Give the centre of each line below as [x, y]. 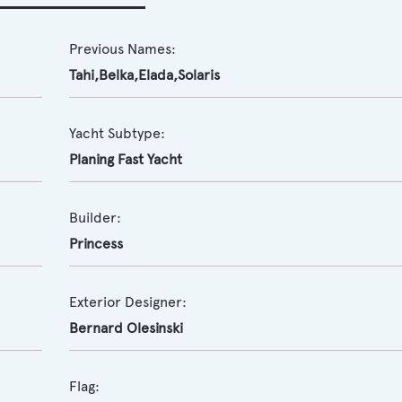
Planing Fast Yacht [125, 159]
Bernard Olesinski [126, 328]
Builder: [95, 218]
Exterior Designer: [127, 302]
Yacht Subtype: [117, 133]
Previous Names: [122, 49]
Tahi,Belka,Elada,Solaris [144, 75]
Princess [96, 244]
